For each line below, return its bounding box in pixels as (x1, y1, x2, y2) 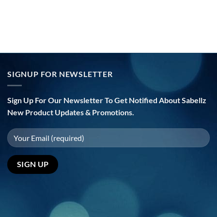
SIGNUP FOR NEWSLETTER (7, 69, 113, 78)
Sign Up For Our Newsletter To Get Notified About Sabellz (7, 95, 206, 105)
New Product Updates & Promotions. (7, 108, 134, 117)
